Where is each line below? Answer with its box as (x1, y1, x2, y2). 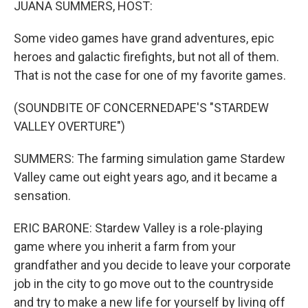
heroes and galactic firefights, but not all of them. (14, 49, 279, 64)
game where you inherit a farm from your (14, 239, 236, 254)
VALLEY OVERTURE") (14, 119, 125, 133)
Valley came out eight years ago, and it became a (14, 170, 277, 184)
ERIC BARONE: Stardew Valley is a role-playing (14, 221, 263, 235)
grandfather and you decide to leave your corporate (14, 258, 291, 272)
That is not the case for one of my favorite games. (14, 68, 286, 82)
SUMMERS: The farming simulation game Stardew (14, 151, 285, 166)
